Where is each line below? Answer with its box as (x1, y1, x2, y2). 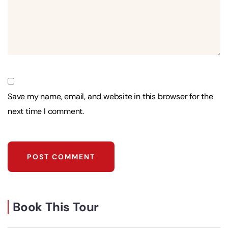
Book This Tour (13, 199, 99, 215)
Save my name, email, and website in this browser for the (8, 91, 213, 102)
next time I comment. (8, 106, 84, 117)
